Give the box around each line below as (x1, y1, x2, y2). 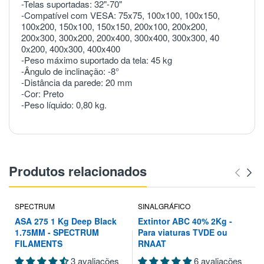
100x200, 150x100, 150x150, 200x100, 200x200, (21, 19, 207, 32)
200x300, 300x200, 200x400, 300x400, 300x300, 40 (21, 31, 219, 44)
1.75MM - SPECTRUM (15, 226, 99, 238)
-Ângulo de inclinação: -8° (21, 64, 119, 77)
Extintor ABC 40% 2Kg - (138, 214, 232, 227)
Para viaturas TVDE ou (138, 226, 227, 238)
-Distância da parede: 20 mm (21, 75, 133, 88)
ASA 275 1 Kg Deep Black (15, 214, 117, 227)
